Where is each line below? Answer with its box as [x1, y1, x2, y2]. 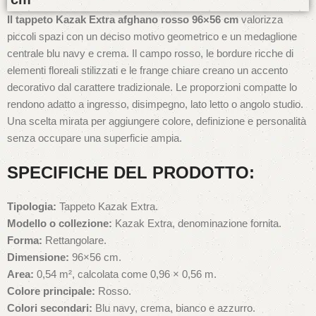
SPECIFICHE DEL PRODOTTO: [7, 163, 255, 183]
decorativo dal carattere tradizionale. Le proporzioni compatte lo [7, 81, 297, 94]
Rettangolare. [42, 234, 107, 247]
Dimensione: [7, 251, 69, 264]
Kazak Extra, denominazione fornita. [112, 217, 281, 230]
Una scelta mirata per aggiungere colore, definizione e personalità [7, 115, 306, 128]
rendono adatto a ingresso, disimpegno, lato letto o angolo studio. [7, 98, 303, 111]
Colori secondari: [7, 302, 92, 315]
